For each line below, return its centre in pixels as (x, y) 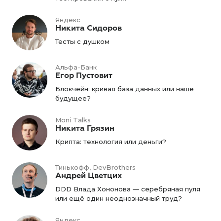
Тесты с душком (82, 41)
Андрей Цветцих (89, 176)
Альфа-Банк (76, 67)
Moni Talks (73, 120)
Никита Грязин (85, 128)
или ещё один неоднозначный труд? (119, 198)
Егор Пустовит (84, 75)
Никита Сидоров (89, 28)
